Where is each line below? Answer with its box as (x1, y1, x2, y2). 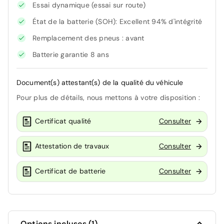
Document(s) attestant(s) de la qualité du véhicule (16, 77, 183, 87)
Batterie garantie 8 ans (32, 49, 109, 59)
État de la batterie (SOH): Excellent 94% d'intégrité (32, 16, 202, 26)
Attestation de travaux (35, 141, 109, 151)
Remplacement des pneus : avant (32, 33, 144, 42)
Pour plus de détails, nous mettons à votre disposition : (16, 92, 200, 102)
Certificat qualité (35, 116, 91, 126)
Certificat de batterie (35, 166, 106, 176)
